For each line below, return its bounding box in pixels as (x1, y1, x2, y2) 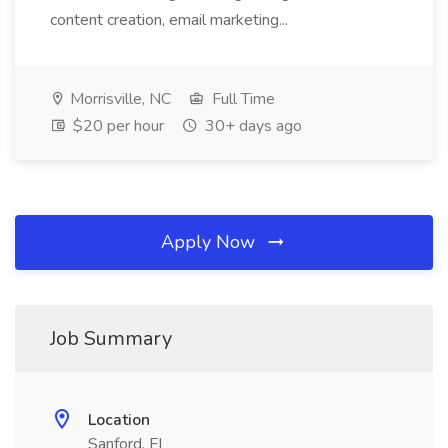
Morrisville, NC (66, 88, 171, 110)
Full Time (208, 88, 275, 110)
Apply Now (161, 230, 260, 254)
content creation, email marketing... (50, 9, 292, 31)
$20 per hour (69, 115, 164, 137)
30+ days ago (201, 115, 302, 137)
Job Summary (50, 325, 172, 352)
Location (88, 409, 150, 431)
